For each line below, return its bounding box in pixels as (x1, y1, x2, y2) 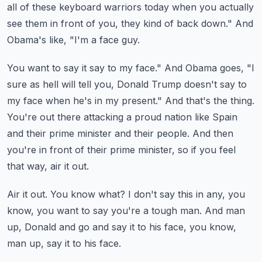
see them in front (7, 18, 83, 29)
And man (205, 205, 245, 216)
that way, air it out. (7, 160, 89, 172)
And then (192, 127, 233, 139)
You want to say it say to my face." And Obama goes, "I (7, 62, 254, 74)
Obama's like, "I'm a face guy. (7, 34, 140, 46)
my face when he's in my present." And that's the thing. (7, 95, 254, 106)
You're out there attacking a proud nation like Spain (7, 111, 237, 123)
